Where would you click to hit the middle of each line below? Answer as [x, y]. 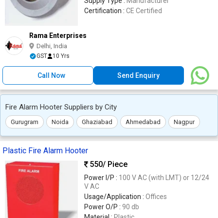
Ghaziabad [97, 122]
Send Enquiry [139, 75]
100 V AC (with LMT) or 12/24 [164, 177]
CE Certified [144, 10]
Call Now [52, 75]
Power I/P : [101, 177]
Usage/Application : [115, 196]
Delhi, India [52, 46]
